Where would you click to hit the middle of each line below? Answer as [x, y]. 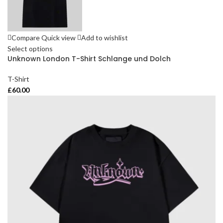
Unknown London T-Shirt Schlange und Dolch [89, 58]
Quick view [58, 37]
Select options [30, 48]
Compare [26, 37]
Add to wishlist [105, 37]
